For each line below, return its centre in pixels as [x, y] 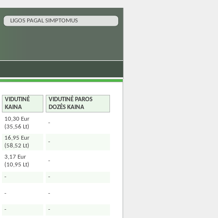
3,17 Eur [16, 157]
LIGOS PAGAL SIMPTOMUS [44, 21]
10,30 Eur [17, 119]
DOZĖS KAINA [67, 107]
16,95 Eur [17, 138]
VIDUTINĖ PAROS [71, 100]
